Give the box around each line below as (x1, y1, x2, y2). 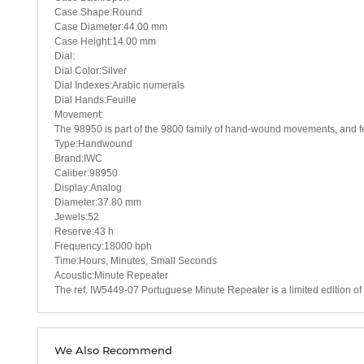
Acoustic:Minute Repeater (54, 270, 168, 282)
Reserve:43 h (54, 226, 114, 238)
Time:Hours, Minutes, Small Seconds (54, 255, 217, 267)
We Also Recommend (54, 344, 172, 357)
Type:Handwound (54, 138, 132, 150)
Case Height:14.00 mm (54, 36, 156, 48)
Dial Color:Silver (54, 65, 127, 77)
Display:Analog (54, 182, 122, 194)
